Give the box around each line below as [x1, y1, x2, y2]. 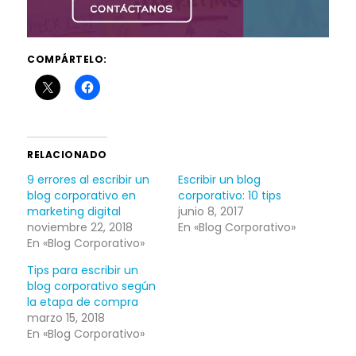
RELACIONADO [27, 148, 107, 162]
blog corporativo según [27, 278, 157, 295]
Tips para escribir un [27, 262, 139, 279]
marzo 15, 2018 [27, 310, 106, 327]
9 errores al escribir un [27, 172, 150, 188]
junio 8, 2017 [178, 203, 244, 220]
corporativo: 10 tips [178, 188, 281, 204]
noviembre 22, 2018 [27, 219, 133, 236]
